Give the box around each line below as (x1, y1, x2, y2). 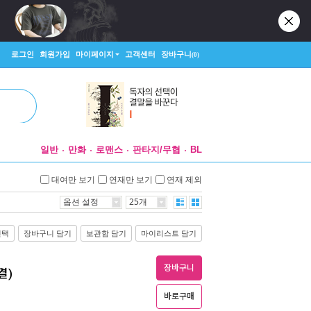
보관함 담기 (86, 229, 126, 237)
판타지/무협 (133, 144, 180, 155)
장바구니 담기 (24, 229, 72, 237)
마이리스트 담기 (141, 229, 196, 237)
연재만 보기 (109, 174, 153, 184)
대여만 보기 (51, 174, 95, 184)
